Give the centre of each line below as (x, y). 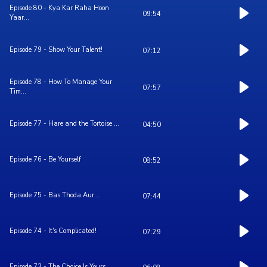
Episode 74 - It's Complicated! (53, 231)
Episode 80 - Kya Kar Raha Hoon (59, 8)
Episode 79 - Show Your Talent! (56, 50)
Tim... (18, 92)
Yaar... (19, 18)
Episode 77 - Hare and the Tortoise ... (64, 124)
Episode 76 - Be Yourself (45, 160)
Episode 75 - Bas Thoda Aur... (55, 195)
